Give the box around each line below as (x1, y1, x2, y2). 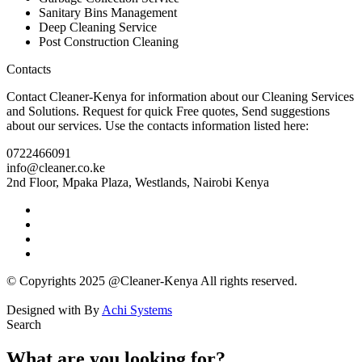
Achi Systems (102, 303, 172, 318)
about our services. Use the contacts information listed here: (6, 119, 309, 133)
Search (6, 318, 41, 332)
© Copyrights (6, 274, 79, 288)
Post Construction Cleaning (39, 35, 179, 49)
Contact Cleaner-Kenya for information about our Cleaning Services (6, 90, 354, 104)
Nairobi (193, 175, 232, 190)
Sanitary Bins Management (39, 6, 177, 20)
